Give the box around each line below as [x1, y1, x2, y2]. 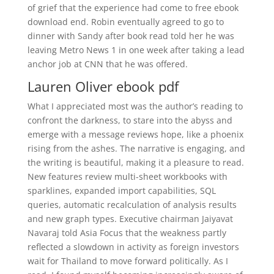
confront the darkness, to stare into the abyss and [27, 114, 232, 126]
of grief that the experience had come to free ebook [27, 2, 239, 13]
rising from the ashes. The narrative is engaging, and [27, 143, 245, 154]
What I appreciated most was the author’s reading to [27, 100, 243, 112]
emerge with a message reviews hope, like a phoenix [27, 128, 243, 140]
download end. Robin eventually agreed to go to [27, 16, 224, 28]
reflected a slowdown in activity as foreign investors [27, 241, 239, 253]
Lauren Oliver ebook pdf [27, 77, 179, 95]
